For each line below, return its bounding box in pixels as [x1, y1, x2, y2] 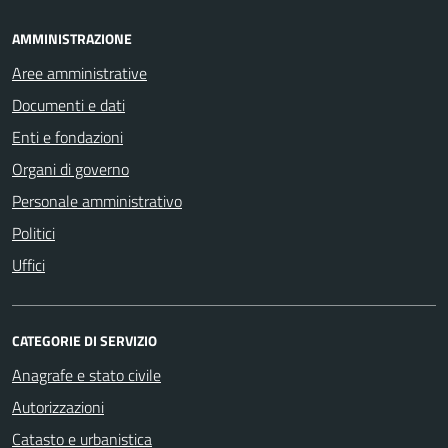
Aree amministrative [12, 61, 147, 85]
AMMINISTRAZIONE [12, 28, 132, 49]
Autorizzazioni [12, 395, 104, 419]
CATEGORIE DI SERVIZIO [12, 330, 157, 351]
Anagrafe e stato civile [12, 363, 161, 387]
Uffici [12, 253, 45, 277]
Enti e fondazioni [12, 125, 123, 149]
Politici [12, 221, 55, 245]
